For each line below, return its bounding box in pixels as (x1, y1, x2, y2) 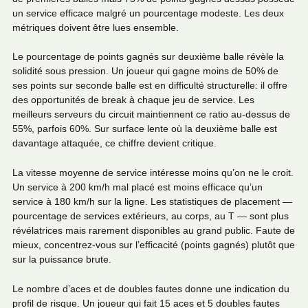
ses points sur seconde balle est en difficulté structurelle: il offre (12, 80, 287, 91)
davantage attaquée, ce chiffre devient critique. (12, 137, 217, 149)
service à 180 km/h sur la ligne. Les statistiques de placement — (12, 196, 292, 208)
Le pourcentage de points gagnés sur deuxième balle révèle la (12, 51, 284, 63)
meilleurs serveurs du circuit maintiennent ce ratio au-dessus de (12, 109, 290, 120)
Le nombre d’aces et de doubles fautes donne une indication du (12, 283, 289, 294)
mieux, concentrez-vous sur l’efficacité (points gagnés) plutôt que (12, 239, 295, 251)
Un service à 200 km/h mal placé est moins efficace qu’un (12, 181, 263, 193)
